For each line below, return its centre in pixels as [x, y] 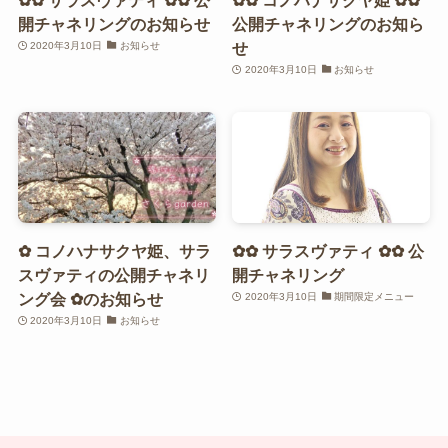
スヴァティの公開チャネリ [113, 275]
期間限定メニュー [374, 297]
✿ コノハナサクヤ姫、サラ [114, 251]
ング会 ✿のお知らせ [90, 299]
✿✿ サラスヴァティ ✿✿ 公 [328, 251]
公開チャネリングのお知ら [328, 23]
